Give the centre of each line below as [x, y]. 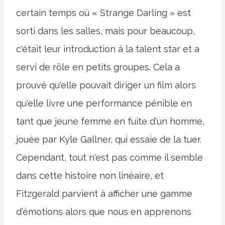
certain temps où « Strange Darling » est [103, 13]
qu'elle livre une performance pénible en [104, 103]
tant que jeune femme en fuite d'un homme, [110, 121]
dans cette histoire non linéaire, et [90, 175]
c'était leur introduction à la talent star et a [108, 49]
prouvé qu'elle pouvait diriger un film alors [106, 85]
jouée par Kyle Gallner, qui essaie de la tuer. [109, 139]
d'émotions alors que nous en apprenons [104, 211]
